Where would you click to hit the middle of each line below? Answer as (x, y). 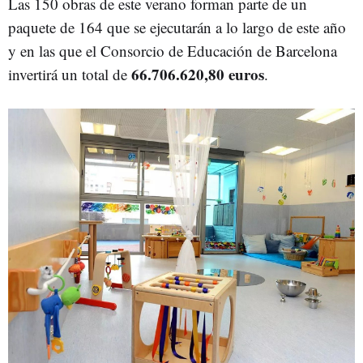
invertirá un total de (68, 74)
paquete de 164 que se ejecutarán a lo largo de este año (177, 27)
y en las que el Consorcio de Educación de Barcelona (173, 51)
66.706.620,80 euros (196, 74)
